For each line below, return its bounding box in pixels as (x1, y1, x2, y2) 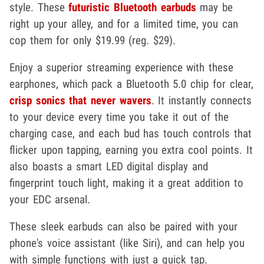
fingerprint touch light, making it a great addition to (9, 176, 243, 190)
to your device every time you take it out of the (9, 110, 229, 124)
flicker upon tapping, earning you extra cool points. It (9, 143, 253, 157)
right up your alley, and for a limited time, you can (9, 17, 238, 31)
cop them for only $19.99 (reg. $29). (9, 34, 176, 48)
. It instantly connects (151, 94, 252, 108)
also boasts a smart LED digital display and (9, 160, 208, 174)
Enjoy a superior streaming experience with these (9, 61, 234, 75)
